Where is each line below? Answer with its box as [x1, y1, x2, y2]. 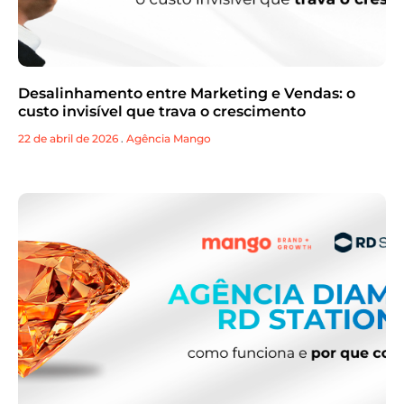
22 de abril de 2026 [18, 132, 118, 146]
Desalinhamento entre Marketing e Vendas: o [18, 85, 355, 103]
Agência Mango [126, 132, 211, 146]
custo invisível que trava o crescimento [18, 103, 306, 121]
